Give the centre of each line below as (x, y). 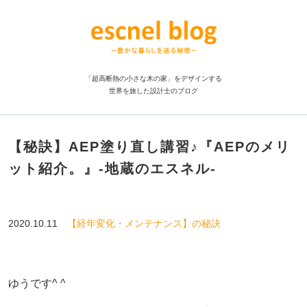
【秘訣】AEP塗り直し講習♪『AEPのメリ (149, 147)
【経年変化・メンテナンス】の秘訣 (144, 223)
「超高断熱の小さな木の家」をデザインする (153, 78)
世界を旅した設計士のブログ (153, 91)
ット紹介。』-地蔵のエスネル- (112, 169)
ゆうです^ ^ (37, 283)
